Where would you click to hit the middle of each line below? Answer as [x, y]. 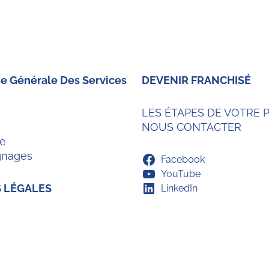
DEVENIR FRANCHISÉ [196, 80]
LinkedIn [179, 188]
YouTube [180, 174]
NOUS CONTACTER [192, 127]
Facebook [183, 159]
